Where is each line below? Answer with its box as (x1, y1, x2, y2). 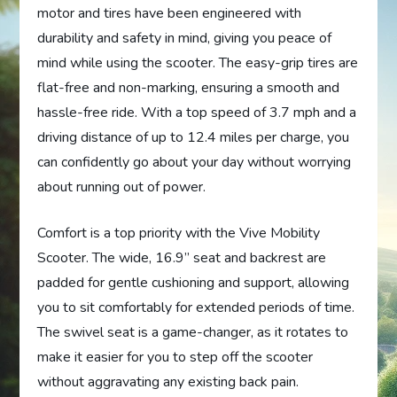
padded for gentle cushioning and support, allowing (37, 272, 350, 292)
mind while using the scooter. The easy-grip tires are (37, 52, 359, 73)
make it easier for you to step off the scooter (37, 346, 314, 367)
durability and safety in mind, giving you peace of (37, 27, 332, 48)
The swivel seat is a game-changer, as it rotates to (37, 322, 349, 342)
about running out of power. (37, 176, 206, 197)
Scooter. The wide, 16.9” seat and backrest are (37, 247, 327, 268)
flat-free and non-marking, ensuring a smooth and (37, 77, 340, 97)
